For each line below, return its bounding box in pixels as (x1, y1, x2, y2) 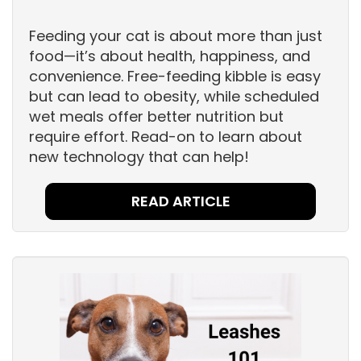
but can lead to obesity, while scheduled (29, 86, 319, 107)
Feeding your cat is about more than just (29, 26, 322, 47)
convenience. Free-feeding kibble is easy (29, 66, 321, 87)
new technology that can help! (29, 147, 249, 168)
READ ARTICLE (131, 191, 230, 212)
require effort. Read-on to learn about (29, 127, 302, 147)
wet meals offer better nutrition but (29, 106, 284, 127)
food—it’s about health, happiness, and (29, 46, 310, 67)
